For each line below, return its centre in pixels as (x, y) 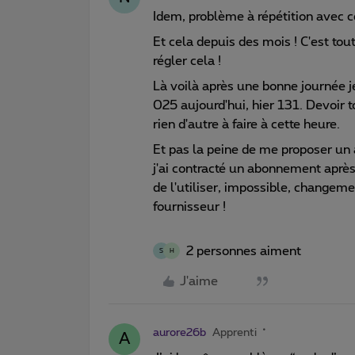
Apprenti (235, 332)
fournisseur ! (191, 206)
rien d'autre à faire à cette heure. (246, 124)
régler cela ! (187, 61)
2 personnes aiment (244, 251)
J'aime (199, 281)
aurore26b (179, 332)
